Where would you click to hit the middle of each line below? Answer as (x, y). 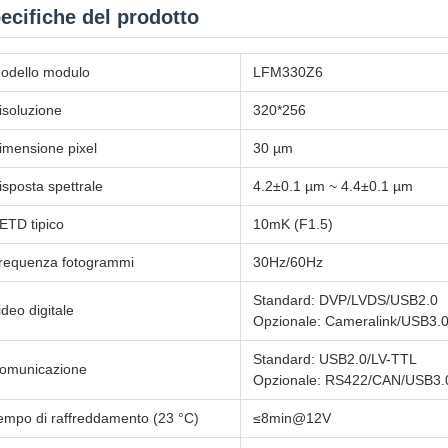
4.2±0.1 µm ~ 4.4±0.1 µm (333, 186)
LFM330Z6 (288, 72)
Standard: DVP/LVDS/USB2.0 (345, 300)
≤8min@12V (292, 418)
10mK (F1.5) (293, 224)
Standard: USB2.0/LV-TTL (335, 359)
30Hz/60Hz (288, 262)
